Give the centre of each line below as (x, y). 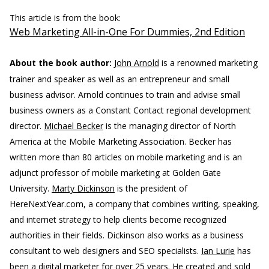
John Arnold (137, 63)
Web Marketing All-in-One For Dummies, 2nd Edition (127, 32)
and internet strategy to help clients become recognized (118, 219)
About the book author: (61, 63)
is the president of (151, 188)
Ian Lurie (218, 251)
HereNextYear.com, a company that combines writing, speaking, (134, 204)
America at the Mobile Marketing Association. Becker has (121, 141)
